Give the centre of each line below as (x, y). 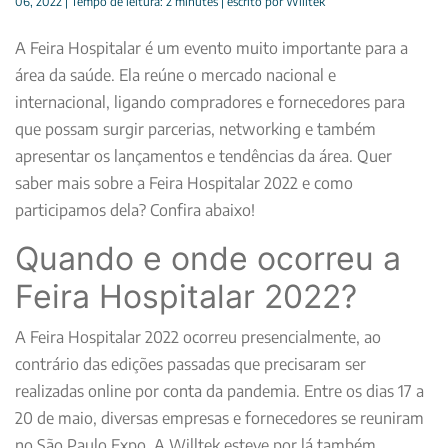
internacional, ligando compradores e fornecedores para (210, 101)
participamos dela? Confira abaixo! (135, 209)
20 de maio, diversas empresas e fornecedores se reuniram (219, 417)
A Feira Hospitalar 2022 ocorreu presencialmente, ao (198, 336)
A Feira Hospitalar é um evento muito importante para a (211, 47)
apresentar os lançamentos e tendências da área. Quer (203, 155)
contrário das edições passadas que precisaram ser (190, 363)
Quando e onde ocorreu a (208, 258)
